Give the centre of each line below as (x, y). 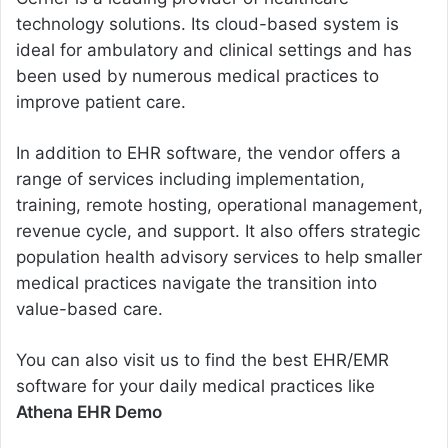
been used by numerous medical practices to (197, 76)
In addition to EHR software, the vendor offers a (208, 153)
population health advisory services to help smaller (219, 257)
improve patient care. (101, 102)
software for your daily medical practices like (195, 386)
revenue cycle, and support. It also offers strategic (218, 231)
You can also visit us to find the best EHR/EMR (202, 360)
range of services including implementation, (190, 179)
